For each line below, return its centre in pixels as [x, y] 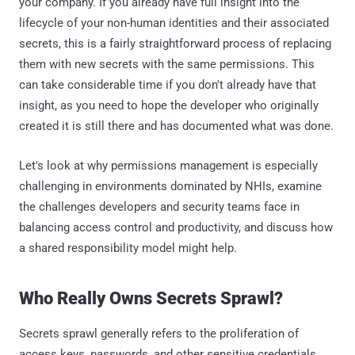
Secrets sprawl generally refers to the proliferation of [159, 333]
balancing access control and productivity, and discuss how [176, 227]
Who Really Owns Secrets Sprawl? [151, 298]
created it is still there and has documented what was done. [176, 126]
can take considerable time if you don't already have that [168, 84]
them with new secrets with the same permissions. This [167, 64]
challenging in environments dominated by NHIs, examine [170, 186]
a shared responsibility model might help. [128, 248]
